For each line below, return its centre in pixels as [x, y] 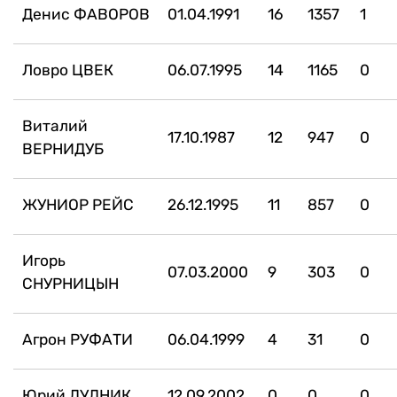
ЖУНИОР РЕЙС [78, 204]
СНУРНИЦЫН [70, 283]
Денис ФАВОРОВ [86, 14]
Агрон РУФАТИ [78, 339]
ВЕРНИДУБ [63, 148]
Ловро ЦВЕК [68, 70]
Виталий [55, 125]
